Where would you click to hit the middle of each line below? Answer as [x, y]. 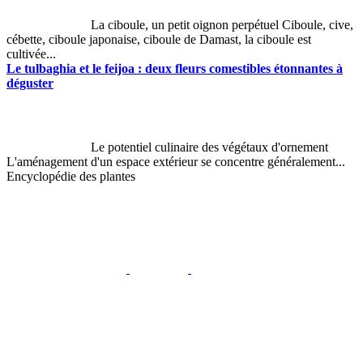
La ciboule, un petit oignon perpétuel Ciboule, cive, [222, 24]
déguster [30, 83]
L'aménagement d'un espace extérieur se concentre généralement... [176, 161]
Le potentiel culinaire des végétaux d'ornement [209, 147]
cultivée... [31, 53]
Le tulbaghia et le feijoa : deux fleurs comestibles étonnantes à [175, 68]
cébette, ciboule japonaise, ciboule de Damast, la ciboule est [159, 39]
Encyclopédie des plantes [71, 176]
